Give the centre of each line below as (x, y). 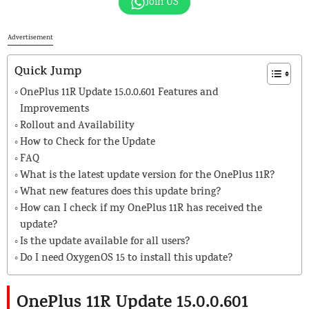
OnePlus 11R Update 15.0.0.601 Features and (119, 94)
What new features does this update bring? (120, 193)
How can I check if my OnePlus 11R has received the (141, 210)
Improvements (54, 110)
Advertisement (30, 38)
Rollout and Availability (77, 127)
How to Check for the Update (88, 143)
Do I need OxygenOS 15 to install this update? (126, 259)
